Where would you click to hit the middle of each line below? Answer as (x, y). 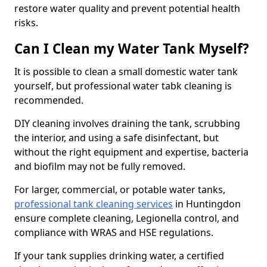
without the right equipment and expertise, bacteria (131, 152)
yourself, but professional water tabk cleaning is (123, 86)
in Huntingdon (207, 204)
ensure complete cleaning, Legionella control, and (127, 218)
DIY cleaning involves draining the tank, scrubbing (127, 123)
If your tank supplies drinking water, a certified (119, 256)
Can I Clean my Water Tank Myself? (132, 49)
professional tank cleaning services (94, 204)
